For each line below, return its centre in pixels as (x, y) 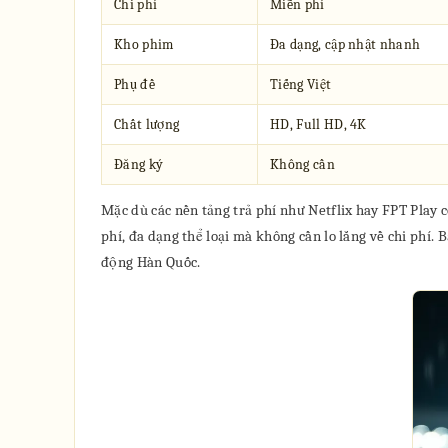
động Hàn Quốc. (151, 262)
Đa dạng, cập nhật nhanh (345, 44)
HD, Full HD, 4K (318, 124)
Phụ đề (134, 84)
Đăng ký (139, 164)
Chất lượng (147, 124)
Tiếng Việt (301, 84)
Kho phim (144, 44)
